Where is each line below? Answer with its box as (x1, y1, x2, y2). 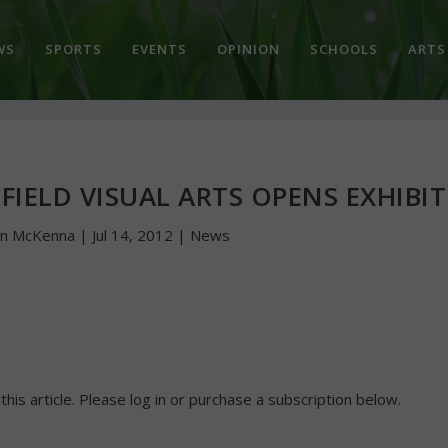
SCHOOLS (309, 39, 378, 58)
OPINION (216, 39, 280, 58)
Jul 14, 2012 (92, 225, 174, 246)
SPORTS (44, 39, 102, 58)
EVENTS (131, 39, 187, 58)
